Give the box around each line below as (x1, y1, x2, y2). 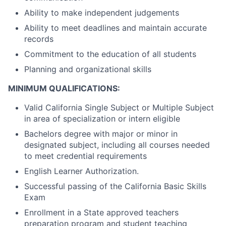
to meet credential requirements (24, 150, 147, 161)
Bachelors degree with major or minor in (24, 128, 178, 139)
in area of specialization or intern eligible (24, 113, 180, 124)
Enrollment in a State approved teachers (24, 207, 179, 217)
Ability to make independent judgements (24, 7, 179, 18)
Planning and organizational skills (24, 64, 151, 74)
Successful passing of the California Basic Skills (24, 181, 206, 191)
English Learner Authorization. (24, 165, 139, 176)
